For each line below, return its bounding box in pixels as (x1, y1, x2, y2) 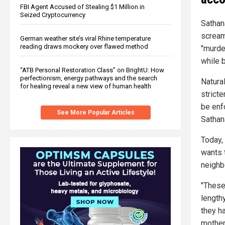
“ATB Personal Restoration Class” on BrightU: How (20, 66, 164, 74)
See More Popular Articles (56, 108, 135, 116)
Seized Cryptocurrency (20, 11, 85, 19)
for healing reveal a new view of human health (20, 82, 151, 90)
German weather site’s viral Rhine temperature (20, 34, 151, 42)
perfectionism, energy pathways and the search (20, 74, 157, 82)
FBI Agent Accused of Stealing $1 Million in (20, 3, 145, 11)
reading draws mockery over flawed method (20, 42, 148, 50)
